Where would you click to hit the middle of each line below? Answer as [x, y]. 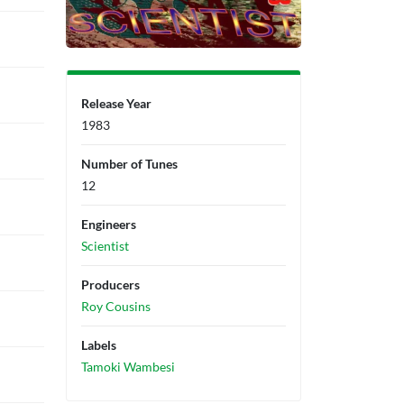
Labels [99, 345]
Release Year [116, 103]
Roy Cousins [116, 306]
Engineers [109, 224]
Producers [110, 285]
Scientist [105, 246]
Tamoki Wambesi [128, 367]
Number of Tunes [129, 164]
